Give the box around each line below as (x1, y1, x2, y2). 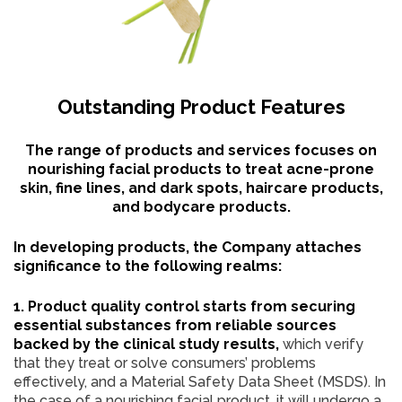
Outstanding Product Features (57, 94, 345, 118)
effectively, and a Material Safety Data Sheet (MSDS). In (13, 372, 386, 390)
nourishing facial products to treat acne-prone (28, 160, 374, 178)
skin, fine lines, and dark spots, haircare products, (19, 179, 383, 197)
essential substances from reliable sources (13, 316, 336, 334)
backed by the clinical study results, (13, 335, 283, 353)
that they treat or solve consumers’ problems (13, 354, 316, 371)
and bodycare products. (111, 197, 291, 215)
